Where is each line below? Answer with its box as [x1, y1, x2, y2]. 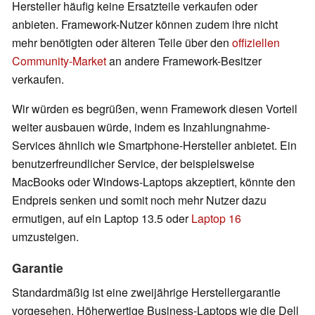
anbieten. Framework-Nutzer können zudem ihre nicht [12, 16, 278, 33]
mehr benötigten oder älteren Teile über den [12, 34, 232, 51]
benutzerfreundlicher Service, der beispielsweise [12, 155, 255, 172]
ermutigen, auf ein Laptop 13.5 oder [12, 210, 191, 227]
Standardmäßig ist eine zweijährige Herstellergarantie [12, 284, 281, 301]
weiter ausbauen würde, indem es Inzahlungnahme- [12, 119, 270, 136]
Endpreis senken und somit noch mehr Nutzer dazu [12, 192, 266, 209]
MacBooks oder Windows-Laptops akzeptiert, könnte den [12, 174, 295, 191]
